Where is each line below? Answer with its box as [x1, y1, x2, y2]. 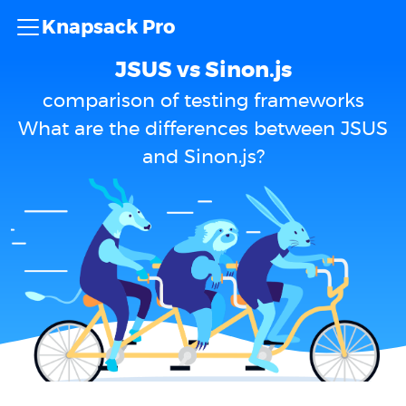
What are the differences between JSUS [18, 120, 388, 139]
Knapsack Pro [42, 17, 175, 37]
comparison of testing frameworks [42, 92, 364, 111]
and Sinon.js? [141, 148, 265, 167]
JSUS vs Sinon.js [114, 60, 292, 82]
